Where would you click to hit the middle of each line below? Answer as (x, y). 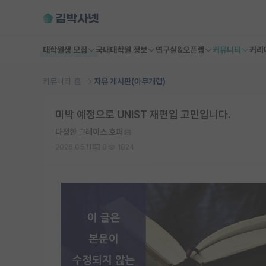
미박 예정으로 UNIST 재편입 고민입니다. (143, 114)
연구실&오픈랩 (180, 50)
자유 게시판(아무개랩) (130, 81)
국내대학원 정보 (121, 50)
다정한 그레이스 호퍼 (89, 132)
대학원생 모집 (65, 50)
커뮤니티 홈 (63, 81)
